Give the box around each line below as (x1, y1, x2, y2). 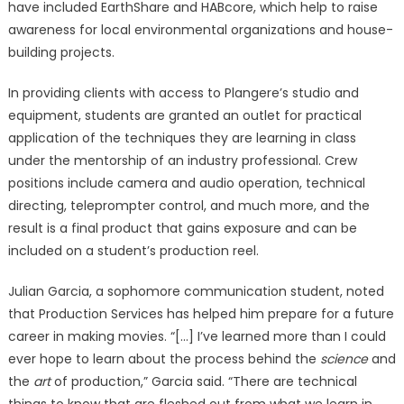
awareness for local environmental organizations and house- (7, 21, 393, 39)
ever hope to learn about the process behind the (7, 350, 320, 368)
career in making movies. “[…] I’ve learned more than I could (7, 327, 386, 345)
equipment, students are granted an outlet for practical (7, 106, 362, 124)
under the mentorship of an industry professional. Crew (7, 151, 357, 170)
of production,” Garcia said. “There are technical (50, 372, 357, 390)
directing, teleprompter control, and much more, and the (7, 197, 370, 215)
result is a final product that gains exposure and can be (7, 219, 357, 237)
